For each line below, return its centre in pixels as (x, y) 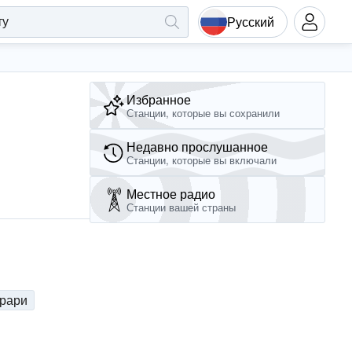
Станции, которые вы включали (202, 160)
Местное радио (171, 193)
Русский (251, 21)
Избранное (159, 99)
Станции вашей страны (181, 207)
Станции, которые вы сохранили (203, 113)
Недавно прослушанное (197, 146)
